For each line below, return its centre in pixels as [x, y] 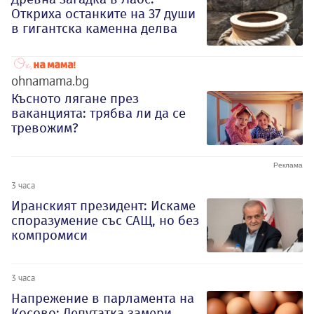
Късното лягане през [75, 99]
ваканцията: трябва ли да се [98, 114]
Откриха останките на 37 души [103, 13]
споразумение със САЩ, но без [105, 221]
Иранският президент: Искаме [103, 206]
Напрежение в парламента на [103, 298]
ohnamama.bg [50, 81]
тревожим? [45, 128]
